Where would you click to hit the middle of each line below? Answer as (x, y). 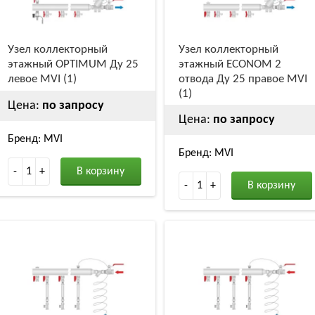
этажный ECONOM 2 (230, 64)
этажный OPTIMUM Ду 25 (73, 64)
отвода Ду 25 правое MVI (243, 79)
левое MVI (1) (42, 79)
